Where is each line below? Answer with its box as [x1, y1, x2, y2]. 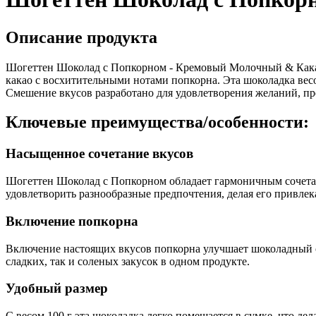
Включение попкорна [6, 213, 138, 229]
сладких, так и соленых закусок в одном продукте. [6, 255, 250, 267]
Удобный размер [6, 281, 108, 296]
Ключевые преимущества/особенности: [6, 113, 309, 132]
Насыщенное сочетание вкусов [6, 146, 193, 162]
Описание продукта [6, 28, 157, 47]
